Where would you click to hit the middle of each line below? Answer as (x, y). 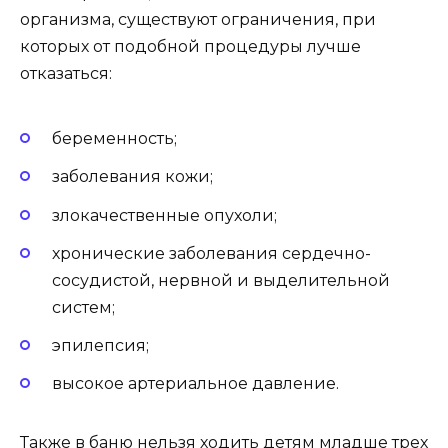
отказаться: (66, 73)
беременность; (114, 139)
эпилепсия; (100, 346)
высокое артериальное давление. (195, 384)
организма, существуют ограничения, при (198, 19)
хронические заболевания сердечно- (211, 253)
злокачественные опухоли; (164, 215)
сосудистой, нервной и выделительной (221, 280)
